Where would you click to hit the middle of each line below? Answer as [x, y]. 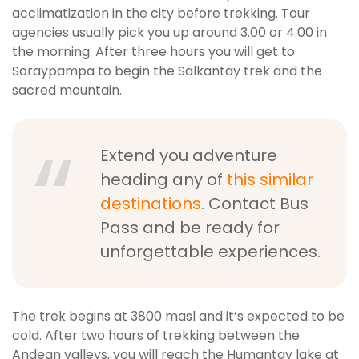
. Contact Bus [255, 204]
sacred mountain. [67, 91]
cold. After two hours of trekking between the [156, 336]
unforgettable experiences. [210, 252]
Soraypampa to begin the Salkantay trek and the [167, 71]
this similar [270, 180]
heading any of [163, 180]
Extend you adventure [189, 156]
